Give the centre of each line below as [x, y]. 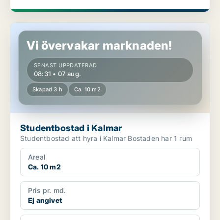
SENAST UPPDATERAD [66, 66]
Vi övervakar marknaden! [99, 46]
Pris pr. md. [47, 191]
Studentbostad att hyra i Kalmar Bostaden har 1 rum [160, 138]
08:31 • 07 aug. [57, 74]
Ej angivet [45, 200]
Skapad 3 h [47, 90]
